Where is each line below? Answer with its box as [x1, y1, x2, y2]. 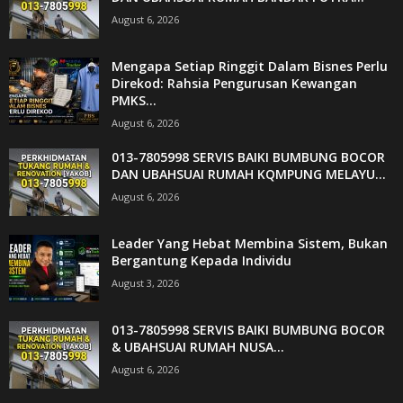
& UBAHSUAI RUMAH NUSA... [112, 337, 284, 355]
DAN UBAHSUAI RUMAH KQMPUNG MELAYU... [112, 165, 386, 183]
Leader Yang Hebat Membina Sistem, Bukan [112, 234, 388, 252]
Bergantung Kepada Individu [112, 251, 291, 269]
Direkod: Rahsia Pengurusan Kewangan [112, 74, 357, 92]
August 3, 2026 [112, 275, 179, 290]
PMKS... [112, 91, 157, 109]
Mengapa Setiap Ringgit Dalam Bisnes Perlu [112, 57, 388, 75]
